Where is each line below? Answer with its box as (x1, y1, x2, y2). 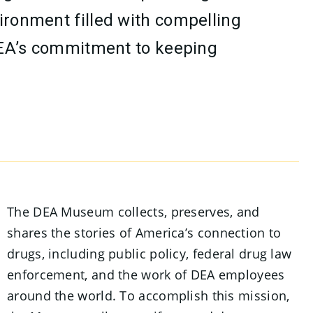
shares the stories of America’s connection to (7, 224, 282, 241)
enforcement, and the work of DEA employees (7, 266, 285, 283)
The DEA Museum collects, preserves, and (7, 203, 260, 220)
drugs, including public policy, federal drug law (7, 245, 292, 262)
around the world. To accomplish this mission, (7, 287, 290, 304)
